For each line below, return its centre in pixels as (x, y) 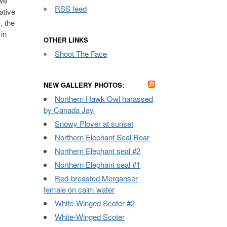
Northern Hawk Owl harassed (104, 99)
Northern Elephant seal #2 (98, 151)
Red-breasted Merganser (96, 178)
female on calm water (79, 189)
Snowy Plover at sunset (94, 123)
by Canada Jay (69, 110)
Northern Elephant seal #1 (98, 164)
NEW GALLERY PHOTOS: (84, 85)
